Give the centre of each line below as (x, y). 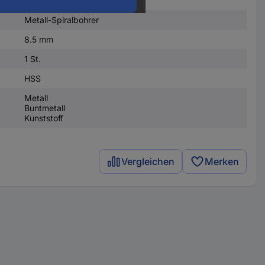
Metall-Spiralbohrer (61, 20)
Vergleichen (148, 162)
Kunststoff (43, 118)
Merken (222, 162)
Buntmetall (44, 108)
